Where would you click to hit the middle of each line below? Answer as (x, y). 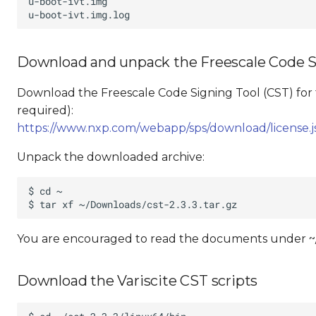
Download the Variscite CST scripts (138, 281)
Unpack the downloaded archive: (111, 157)
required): (45, 110)
